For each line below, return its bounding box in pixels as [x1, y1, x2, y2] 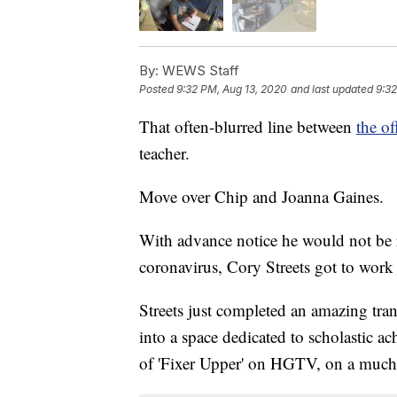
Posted [139, 82, 176, 96]
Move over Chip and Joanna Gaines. [139, 184, 384, 207]
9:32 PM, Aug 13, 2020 [176, 82, 287, 96]
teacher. [139, 141, 190, 164]
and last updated [291, 82, 373, 96]
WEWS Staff [159, 61, 239, 79]
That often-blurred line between [139, 114, 356, 137]
